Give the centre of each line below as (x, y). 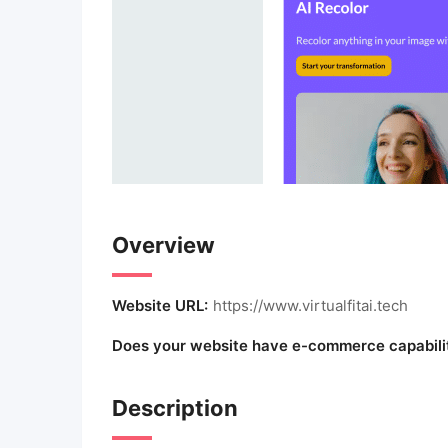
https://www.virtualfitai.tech (310, 305)
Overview (163, 245)
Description (175, 408)
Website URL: (160, 305)
